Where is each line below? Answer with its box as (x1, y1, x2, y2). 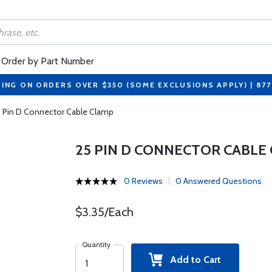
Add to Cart (163, 254, 222, 265)
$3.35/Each (75, 205, 134, 219)
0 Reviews (123, 175, 163, 186)
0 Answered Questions (175, 175, 262, 186)
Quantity (81, 240, 110, 249)
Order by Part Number (1, 55, 94, 67)
